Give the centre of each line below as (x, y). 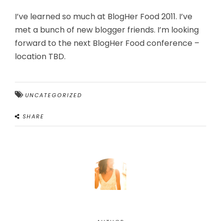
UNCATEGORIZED (54, 95)
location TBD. (40, 56)
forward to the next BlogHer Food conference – (107, 43)
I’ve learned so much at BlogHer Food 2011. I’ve (104, 17)
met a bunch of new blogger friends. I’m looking (107, 30)
